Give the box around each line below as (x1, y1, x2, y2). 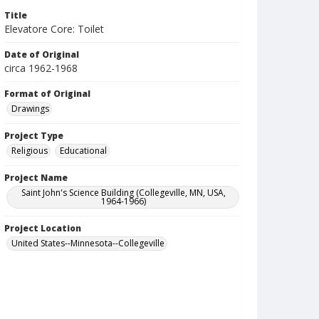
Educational (60, 145, 107, 157)
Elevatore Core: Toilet (4, 22, 104, 36)
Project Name (4, 172, 68, 184)
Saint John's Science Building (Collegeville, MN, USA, (21, 187, 226, 199)
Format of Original (4, 88, 90, 100)
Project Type (4, 130, 63, 142)
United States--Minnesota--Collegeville (11, 237, 164, 249)
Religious (11, 145, 48, 157)
